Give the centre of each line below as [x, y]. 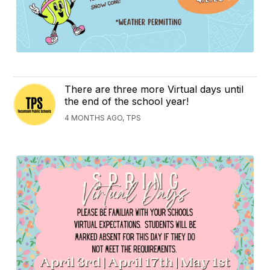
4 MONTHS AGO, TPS [103, 118]
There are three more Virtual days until [154, 89]
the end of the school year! [127, 101]
